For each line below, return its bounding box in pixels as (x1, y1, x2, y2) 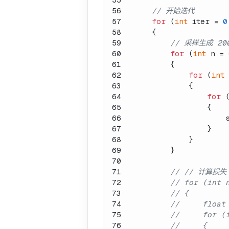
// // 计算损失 (170, 167, 226, 176)
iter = (188, 17, 223, 26)
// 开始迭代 (152, 6, 194, 15)
